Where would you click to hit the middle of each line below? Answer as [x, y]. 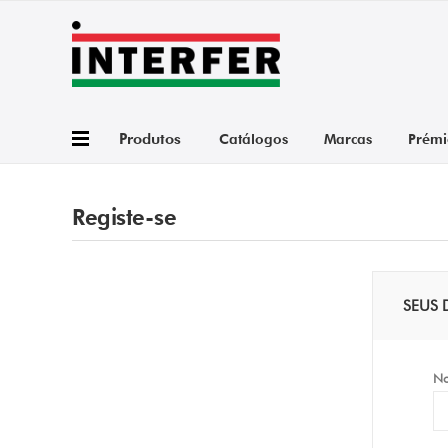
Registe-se [124, 217]
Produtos [149, 138]
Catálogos [253, 139]
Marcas [347, 139]
